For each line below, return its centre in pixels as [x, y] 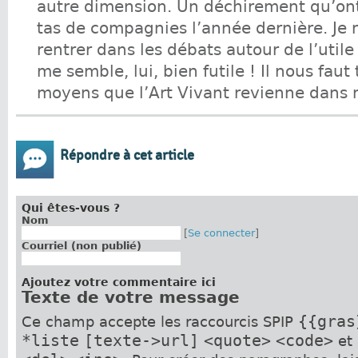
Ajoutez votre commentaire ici [118, 282]
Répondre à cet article [127, 156]
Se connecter [221, 233]
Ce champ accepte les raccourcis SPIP [159, 322]
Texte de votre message [130, 297]
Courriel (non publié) [81, 245]
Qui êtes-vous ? [70, 207]
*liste [50, 340]
